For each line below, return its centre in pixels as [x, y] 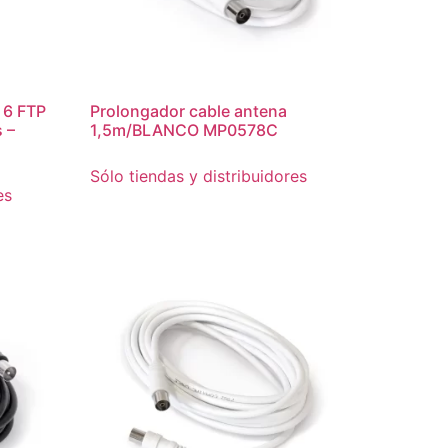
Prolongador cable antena [189, 111]
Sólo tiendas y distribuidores [199, 176]
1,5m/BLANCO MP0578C [184, 130]
